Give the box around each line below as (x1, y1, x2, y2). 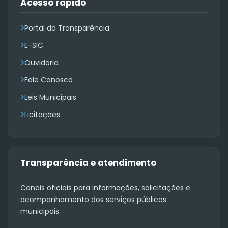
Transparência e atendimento (20, 156, 156, 169)
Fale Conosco (24, 74, 73, 85)
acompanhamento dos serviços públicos (20, 194, 166, 205)
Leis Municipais (24, 92, 76, 102)
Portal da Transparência (24, 22, 109, 33)
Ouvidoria (24, 57, 59, 68)
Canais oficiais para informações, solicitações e (20, 182, 190, 193)
